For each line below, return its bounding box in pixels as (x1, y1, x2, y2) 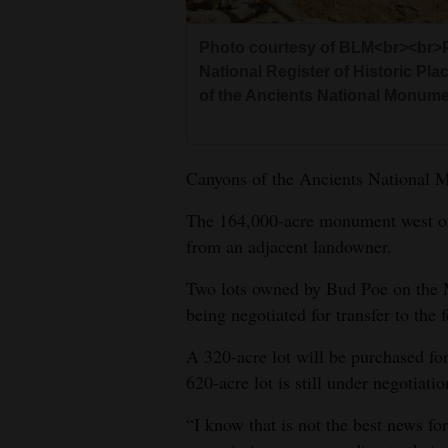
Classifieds (17, 138, 88, 161)
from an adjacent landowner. (186, 233, 392, 258)
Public (17, 182, 60, 205)
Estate (17, 94, 59, 117)
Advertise (17, 254, 81, 277)
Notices (17, 210, 66, 233)
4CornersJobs (17, 22, 112, 45)
